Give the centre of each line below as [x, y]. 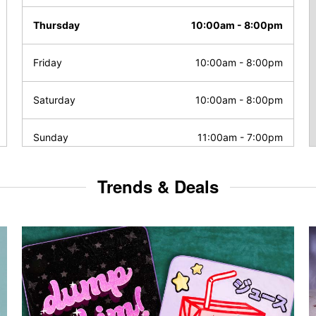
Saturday [54, 100]
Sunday [51, 137]
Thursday [56, 25]
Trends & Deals [158, 186]
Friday [48, 62]
